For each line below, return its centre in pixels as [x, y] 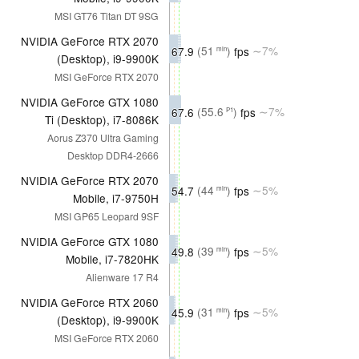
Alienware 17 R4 [122, 276]
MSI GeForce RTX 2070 [107, 76]
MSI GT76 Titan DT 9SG [107, 15]
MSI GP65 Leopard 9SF [107, 216]
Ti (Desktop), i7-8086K [102, 119]
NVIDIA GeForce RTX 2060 [90, 302]
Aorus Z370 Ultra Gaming [103, 137]
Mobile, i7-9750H [116, 198]
